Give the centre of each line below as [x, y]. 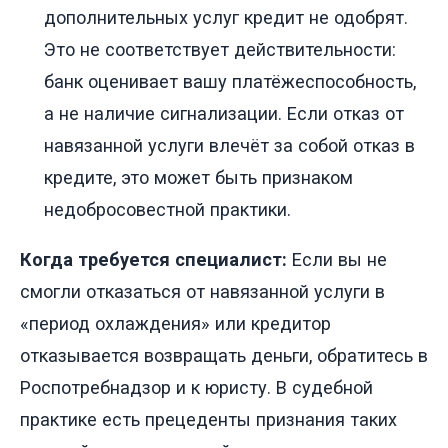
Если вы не [337, 259]
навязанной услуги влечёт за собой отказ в [229, 145]
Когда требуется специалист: [153, 259]
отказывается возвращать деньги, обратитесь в [224, 355]
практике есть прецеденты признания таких [208, 419]
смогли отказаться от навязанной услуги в [202, 291]
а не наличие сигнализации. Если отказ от [224, 113]
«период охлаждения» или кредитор [175, 323]
